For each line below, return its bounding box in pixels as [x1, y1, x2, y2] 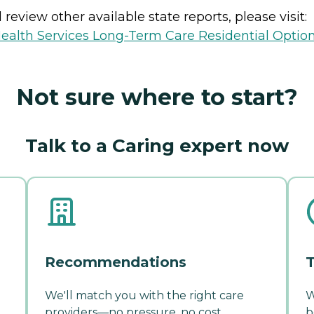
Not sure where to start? [16, 83, 298, 111]
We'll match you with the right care [45, 288, 244, 302]
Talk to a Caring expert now [25, 134, 289, 157]
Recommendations [45, 253, 186, 271]
